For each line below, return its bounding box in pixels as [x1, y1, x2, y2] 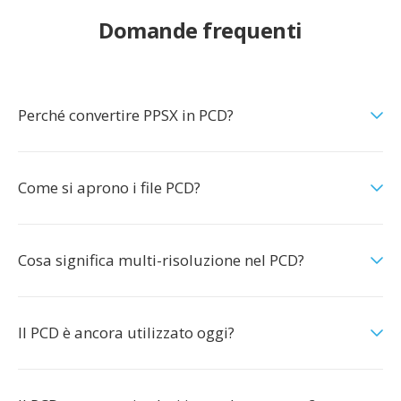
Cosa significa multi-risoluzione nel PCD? [18, 250, 304, 270]
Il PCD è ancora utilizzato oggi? [18, 322, 235, 343]
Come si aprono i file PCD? [18, 177, 200, 198]
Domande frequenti [98, 15, 303, 45]
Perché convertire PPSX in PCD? [18, 105, 234, 125]
